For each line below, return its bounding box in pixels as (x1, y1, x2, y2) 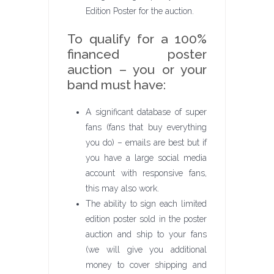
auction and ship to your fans (86, 229, 207, 239)
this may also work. (86, 183, 159, 193)
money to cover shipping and (86, 260, 207, 270)
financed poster (67, 46, 207, 62)
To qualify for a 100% (67, 31, 207, 46)
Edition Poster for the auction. (86, 6, 194, 16)
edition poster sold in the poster (86, 214, 207, 224)
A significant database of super (86, 107, 207, 117)
